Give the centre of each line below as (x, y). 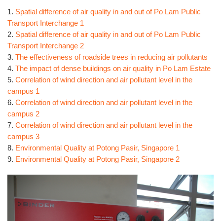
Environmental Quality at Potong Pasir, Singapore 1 (97, 148)
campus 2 (23, 114)
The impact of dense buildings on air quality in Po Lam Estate (113, 69)
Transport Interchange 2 (46, 46)
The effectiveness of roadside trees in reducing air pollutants (111, 57)
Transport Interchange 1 (46, 23)
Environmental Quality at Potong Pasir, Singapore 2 (97, 159)
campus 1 (23, 91)
